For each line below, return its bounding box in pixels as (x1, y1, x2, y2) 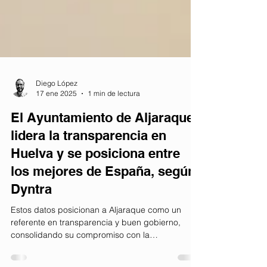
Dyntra (11, 234, 52, 249)
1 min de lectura (88, 141, 140, 150)
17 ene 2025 (36, 141, 77, 150)
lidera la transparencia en (11, 180, 166, 195)
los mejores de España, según (11, 216, 195, 231)
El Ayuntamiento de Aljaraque (11, 162, 194, 178)
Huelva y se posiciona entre (11, 198, 180, 213)
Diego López (36, 131, 77, 140)
